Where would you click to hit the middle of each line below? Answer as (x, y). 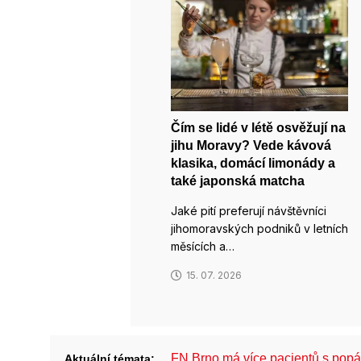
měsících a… (203, 246)
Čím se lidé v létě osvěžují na (258, 127)
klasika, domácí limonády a (253, 163)
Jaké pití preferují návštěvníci (249, 210)
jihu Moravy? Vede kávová (251, 145)
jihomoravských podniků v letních (259, 228)
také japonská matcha (238, 180)
